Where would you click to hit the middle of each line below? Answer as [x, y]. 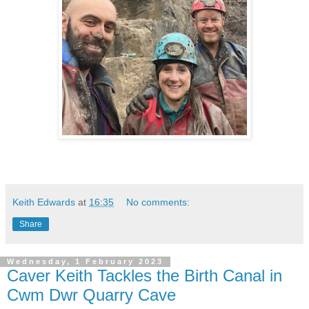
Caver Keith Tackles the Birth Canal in [144, 275]
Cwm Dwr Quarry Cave [91, 295]
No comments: [158, 202]
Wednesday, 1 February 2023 [85, 262]
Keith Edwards [44, 202]
